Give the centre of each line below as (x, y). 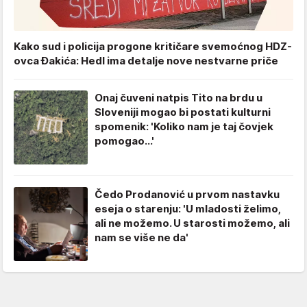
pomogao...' (124, 141)
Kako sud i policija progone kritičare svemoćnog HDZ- (153, 47)
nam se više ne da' (142, 238)
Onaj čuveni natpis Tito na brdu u (179, 98)
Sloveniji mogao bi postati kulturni (183, 112)
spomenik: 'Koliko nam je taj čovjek (184, 127)
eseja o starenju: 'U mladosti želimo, (188, 209)
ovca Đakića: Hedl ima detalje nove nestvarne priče (146, 61)
